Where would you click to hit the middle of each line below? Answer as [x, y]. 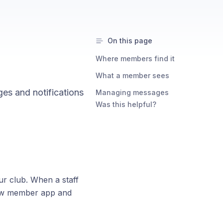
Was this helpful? [126, 104]
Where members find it [135, 58]
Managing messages [132, 92]
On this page [130, 41]
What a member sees [132, 75]
